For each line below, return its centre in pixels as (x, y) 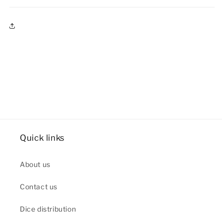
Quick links (42, 138)
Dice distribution (48, 209)
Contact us (39, 187)
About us (35, 164)
